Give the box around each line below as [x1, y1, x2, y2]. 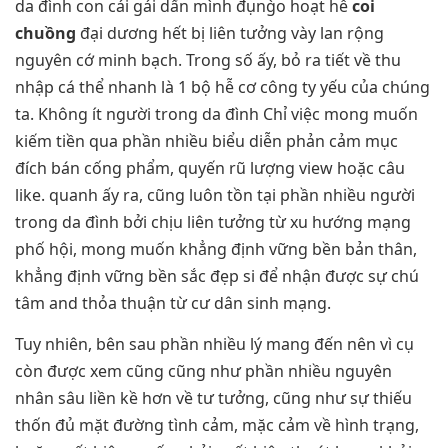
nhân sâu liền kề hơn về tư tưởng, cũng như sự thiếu [15, 387, 412, 410]
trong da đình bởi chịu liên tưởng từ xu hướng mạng [15, 210, 411, 233]
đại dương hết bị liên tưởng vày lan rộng [76, 21, 384, 44]
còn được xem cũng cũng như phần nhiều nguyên [15, 360, 392, 383]
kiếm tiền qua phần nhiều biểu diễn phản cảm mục [15, 129, 398, 152]
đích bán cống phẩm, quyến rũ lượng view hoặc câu [15, 156, 405, 179]
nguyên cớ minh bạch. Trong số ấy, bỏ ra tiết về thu [15, 48, 401, 71]
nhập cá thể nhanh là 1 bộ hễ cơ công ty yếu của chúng [15, 75, 430, 98]
